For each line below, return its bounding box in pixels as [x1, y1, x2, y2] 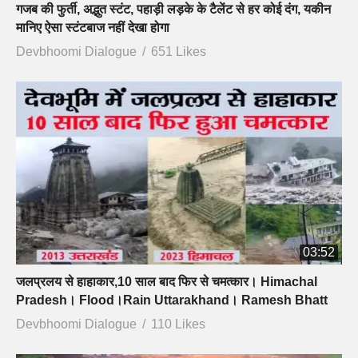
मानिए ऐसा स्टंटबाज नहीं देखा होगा [16, 20, 169, 34]
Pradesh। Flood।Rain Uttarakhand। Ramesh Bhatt [16, 293, 328, 308]
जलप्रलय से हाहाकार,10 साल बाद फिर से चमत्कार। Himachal [16, 275, 317, 289]
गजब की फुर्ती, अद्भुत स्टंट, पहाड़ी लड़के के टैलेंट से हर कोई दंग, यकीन [16, 2, 331, 16]
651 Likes [151, 44, 206, 58]
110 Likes [151, 317, 205, 332]
